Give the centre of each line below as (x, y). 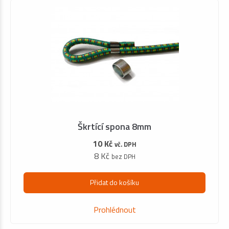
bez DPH (123, 157)
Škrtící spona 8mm (114, 127)
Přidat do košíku (114, 182)
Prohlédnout (114, 209)
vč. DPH (125, 144)
